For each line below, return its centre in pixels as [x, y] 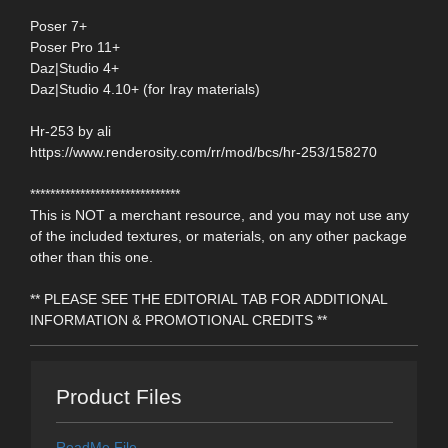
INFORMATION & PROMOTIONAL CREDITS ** [178, 319]
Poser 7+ [58, 25]
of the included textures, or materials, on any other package [218, 235]
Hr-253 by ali [70, 130]
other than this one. [91, 256]
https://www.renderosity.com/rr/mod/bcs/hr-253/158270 [203, 151]
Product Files [118, 397]
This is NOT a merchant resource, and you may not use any [219, 214]
